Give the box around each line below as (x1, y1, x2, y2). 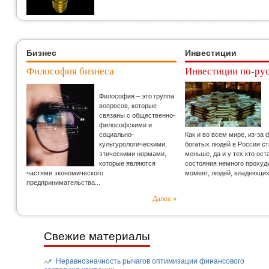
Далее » (153, 195, 177, 202)
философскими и (99, 121, 152, 128)
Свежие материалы (44, 230, 150, 243)
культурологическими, (99, 141, 167, 148)
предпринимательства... (26, 179, 100, 186)
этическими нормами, (99, 150, 166, 157)
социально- (99, 131, 134, 138)
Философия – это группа (99, 92, 174, 100)
